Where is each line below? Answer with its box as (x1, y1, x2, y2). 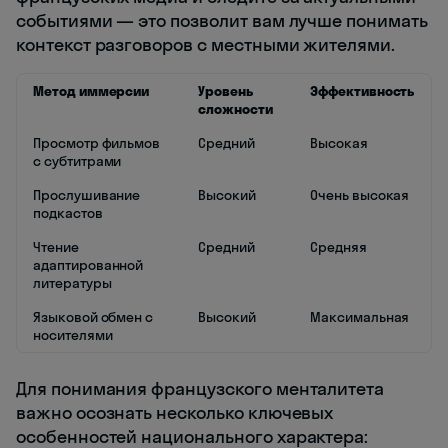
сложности (198, 100, 273, 119)
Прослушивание (33, 186, 141, 205)
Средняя (310, 238, 367, 257)
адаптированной (33, 256, 144, 275)
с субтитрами (33, 152, 122, 171)
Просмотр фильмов (33, 134, 161, 153)
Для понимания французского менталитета (16, 377, 385, 401)
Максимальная (310, 308, 410, 327)
